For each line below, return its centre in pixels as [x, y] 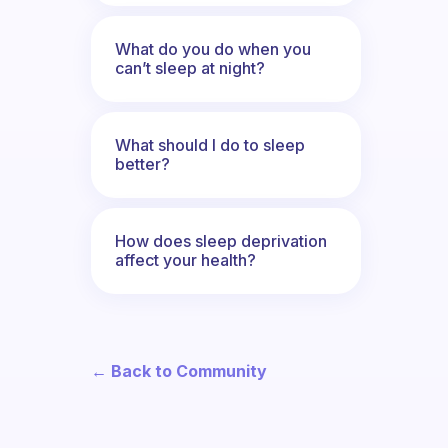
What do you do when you [213, 48]
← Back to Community [179, 370]
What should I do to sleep [210, 144]
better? [142, 163]
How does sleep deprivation [221, 240]
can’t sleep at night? [190, 67]
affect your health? [185, 259]
